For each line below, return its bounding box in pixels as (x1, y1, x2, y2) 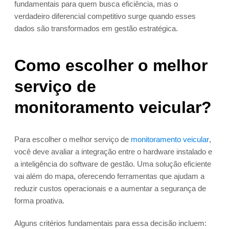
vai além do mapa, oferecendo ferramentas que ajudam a (14, 172, 204, 181)
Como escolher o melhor (14, 56, 208, 75)
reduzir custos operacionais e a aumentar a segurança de (14, 184, 206, 193)
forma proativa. (14, 196, 64, 205)
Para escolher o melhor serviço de (14, 135, 131, 144)
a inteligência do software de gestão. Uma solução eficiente (14, 159, 211, 169)
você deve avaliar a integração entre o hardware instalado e (14, 147, 212, 156)
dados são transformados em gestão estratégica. (14, 24, 178, 33)
